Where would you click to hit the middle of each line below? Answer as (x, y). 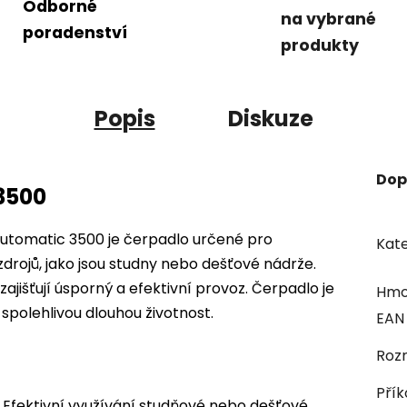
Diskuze (270, 119)
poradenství (74, 32)
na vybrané (328, 20)
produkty (320, 46)
